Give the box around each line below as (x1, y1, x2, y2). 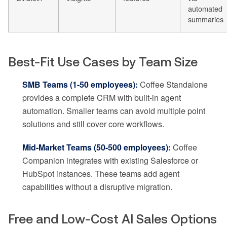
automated (188, 3, 222, 14)
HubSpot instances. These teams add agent (22, 167, 179, 179)
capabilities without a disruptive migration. (22, 180, 172, 193)
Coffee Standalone (138, 78, 208, 90)
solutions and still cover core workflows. (22, 118, 164, 130)
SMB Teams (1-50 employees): (22, 78, 138, 90)
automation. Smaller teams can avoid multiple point (22, 104, 205, 117)
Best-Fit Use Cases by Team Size (8, 54, 198, 69)
